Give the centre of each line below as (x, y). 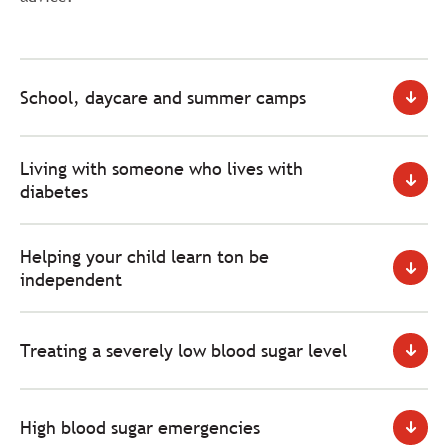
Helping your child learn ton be (144, 256)
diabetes (54, 191)
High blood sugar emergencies (140, 427)
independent (71, 279)
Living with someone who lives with (161, 168)
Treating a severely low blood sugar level (183, 350)
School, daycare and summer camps (163, 97)
